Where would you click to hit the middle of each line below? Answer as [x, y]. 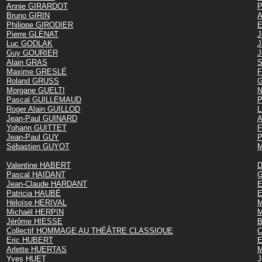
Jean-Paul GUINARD [42, 118]
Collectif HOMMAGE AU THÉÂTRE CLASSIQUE [90, 230]
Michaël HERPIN [35, 212]
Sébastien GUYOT [38, 146]
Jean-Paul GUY [33, 137]
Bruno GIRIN [28, 15]
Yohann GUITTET [37, 127]
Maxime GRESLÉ [37, 71]
